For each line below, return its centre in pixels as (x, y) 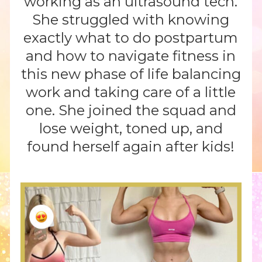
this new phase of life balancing (131, 74)
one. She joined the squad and (131, 110)
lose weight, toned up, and (131, 128)
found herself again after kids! (131, 146)
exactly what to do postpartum (131, 37)
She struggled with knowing (131, 19)
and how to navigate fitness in (131, 56)
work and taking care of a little (131, 92)
